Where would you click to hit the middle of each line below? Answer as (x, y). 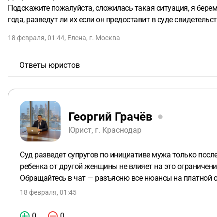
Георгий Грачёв (110, 116)
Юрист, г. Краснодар (105, 130)
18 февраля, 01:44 (36, 38)
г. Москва (105, 38)
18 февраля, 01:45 (48, 192)
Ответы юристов (50, 65)
